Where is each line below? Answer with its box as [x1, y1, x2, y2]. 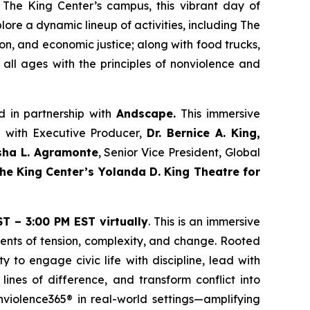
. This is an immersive [147, 214, 261, 228]
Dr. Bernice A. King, [147, 125, 261, 140]
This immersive [181, 106, 261, 120]
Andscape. [116, 106, 181, 120]
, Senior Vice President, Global [98, 145, 261, 159]
